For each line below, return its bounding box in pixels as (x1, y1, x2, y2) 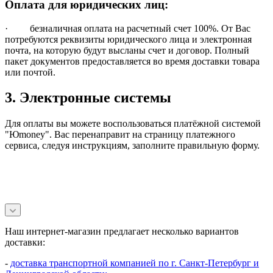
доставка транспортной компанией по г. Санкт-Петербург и (10, 258, 259, 269)
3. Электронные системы (5, 90, 171, 106)
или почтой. (5, 66, 55, 77)
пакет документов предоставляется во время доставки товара (5, 55, 260, 66)
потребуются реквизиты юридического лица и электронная (5, 34, 252, 44)
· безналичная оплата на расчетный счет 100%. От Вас (5, 23, 250, 34)
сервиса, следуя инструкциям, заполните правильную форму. (5, 140, 260, 151)
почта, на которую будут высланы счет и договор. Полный (5, 44, 249, 55)
